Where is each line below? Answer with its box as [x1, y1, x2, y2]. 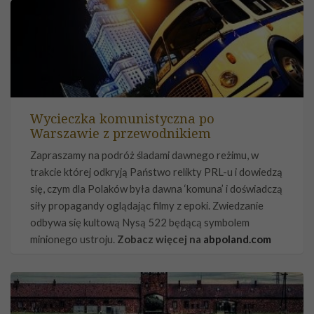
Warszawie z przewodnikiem [30, 123, 211, 142]
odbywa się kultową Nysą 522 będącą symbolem [30, 215, 250, 228]
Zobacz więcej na [117, 232, 203, 245]
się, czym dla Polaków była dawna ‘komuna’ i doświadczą [30, 182, 282, 195]
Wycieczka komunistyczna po [30, 109, 214, 127]
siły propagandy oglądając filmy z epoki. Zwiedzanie [30, 198, 264, 212]
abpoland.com [203, 232, 271, 245]
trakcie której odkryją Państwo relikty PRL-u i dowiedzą [30, 165, 282, 178]
